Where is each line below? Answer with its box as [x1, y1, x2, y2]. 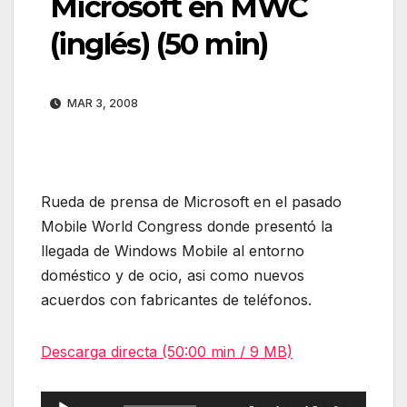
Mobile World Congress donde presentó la [41, 217, 333, 236]
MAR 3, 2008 [65, 96, 138, 111]
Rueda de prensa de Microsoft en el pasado [41, 193, 342, 212]
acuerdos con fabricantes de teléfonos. [41, 291, 312, 310]
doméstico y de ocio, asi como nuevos [41, 266, 304, 285]
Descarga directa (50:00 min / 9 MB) [41, 342, 293, 362]
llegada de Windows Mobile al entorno [41, 242, 304, 261]
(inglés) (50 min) [50, 26, 268, 63]
